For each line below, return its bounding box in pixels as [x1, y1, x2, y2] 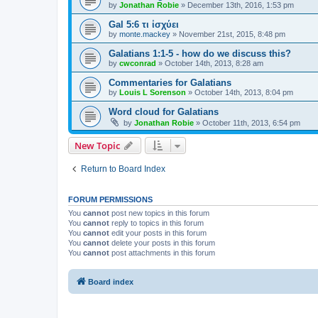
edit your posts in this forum [109, 228, 207, 237]
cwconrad [119, 58, 156, 67]
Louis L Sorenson [119, 87, 186, 97]
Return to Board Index [81, 163, 165, 174]
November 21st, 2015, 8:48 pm [179, 29, 285, 38]
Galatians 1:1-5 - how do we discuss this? [109, 48, 291, 59]
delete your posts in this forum [109, 238, 215, 247]
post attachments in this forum [109, 248, 215, 257]
